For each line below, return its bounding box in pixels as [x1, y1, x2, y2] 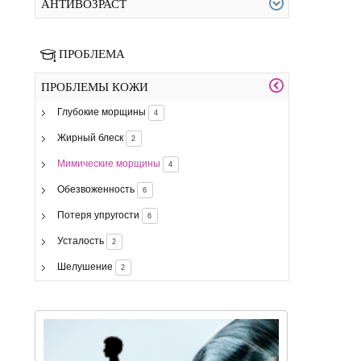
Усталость [56, 235, 104, 247]
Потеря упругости [56, 210, 139, 222]
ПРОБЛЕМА [59, 48, 126, 61]
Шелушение [56, 261, 113, 273]
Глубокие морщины [56, 106, 146, 118]
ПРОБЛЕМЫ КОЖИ [41, 80, 149, 93]
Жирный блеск [56, 132, 123, 144]
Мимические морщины [56, 158, 160, 170]
